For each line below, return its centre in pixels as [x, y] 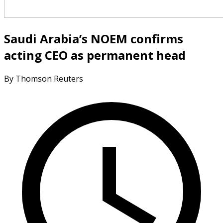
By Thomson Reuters [44, 78]
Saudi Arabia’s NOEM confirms [94, 38]
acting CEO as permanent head [95, 55]
